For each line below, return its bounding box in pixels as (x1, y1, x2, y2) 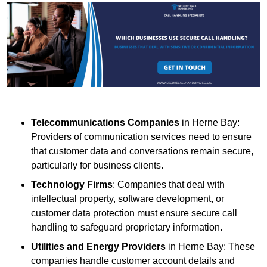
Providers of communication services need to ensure (31, 131, 252, 142)
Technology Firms (31, 179, 113, 190)
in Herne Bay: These (166, 241, 255, 252)
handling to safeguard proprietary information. (31, 222, 222, 232)
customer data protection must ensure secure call (31, 207, 237, 218)
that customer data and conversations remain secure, (31, 145, 253, 156)
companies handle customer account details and (31, 255, 235, 266)
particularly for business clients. (31, 160, 163, 170)
